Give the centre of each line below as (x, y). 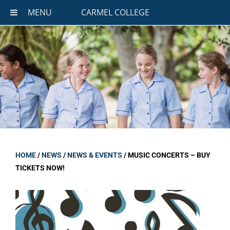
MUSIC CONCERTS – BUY (169, 155)
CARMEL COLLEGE (115, 12)
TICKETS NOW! (40, 168)
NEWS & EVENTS (95, 155)
